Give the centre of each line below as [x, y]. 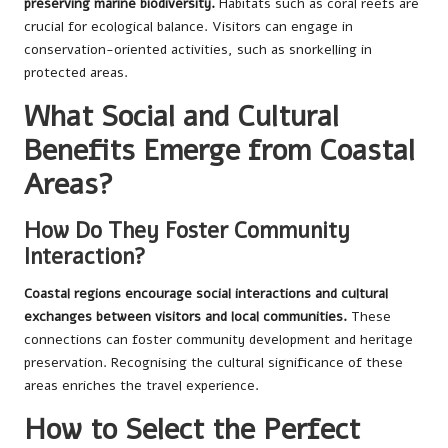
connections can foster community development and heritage [218, 339]
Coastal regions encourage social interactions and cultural [206, 293]
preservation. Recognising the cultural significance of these [213, 362]
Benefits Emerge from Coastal [219, 150]
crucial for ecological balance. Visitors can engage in [188, 26]
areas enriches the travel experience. [141, 385]
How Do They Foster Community [187, 230]
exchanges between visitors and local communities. [185, 316]
